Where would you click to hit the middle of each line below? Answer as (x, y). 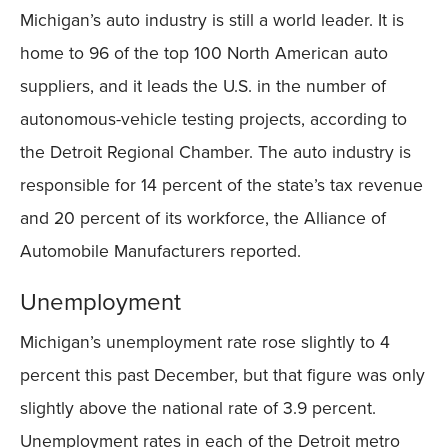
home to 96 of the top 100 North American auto (204, 53)
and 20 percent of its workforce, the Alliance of (203, 218)
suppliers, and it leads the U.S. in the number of (203, 86)
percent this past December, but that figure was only (222, 375)
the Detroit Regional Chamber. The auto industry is (215, 152)
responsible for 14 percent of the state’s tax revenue (221, 185)
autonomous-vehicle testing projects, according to (213, 119)
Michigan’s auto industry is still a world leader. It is (212, 20)
